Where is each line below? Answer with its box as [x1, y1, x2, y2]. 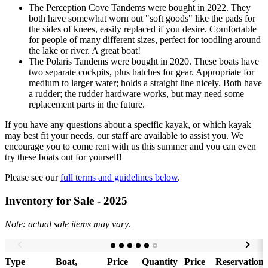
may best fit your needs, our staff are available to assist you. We [5, 130, 243, 141]
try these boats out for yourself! [5, 152, 122, 163]
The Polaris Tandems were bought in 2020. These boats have [29, 56, 259, 67]
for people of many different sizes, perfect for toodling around [29, 35, 261, 45]
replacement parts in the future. [29, 99, 145, 110]
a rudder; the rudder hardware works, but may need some [29, 89, 244, 99]
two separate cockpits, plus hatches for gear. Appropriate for [29, 67, 254, 78]
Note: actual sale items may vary [5, 218, 129, 229]
